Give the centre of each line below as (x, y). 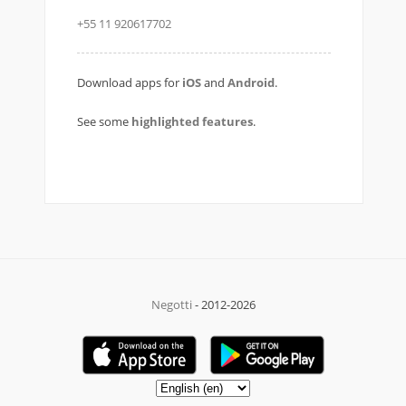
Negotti (171, 304)
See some (104, 121)
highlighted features (192, 121)
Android (251, 82)
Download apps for (130, 82)
